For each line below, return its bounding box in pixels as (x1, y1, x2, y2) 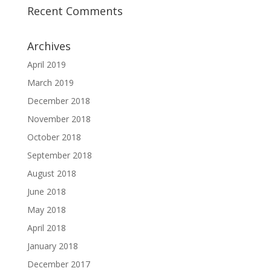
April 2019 (27, 59, 66, 70)
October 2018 (27, 131, 81, 143)
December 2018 (27, 95, 90, 106)
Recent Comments (27, 4, 123, 18)
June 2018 (27, 186, 66, 197)
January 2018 (27, 240, 78, 252)
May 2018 (27, 204, 66, 215)
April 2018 (27, 222, 66, 233)
